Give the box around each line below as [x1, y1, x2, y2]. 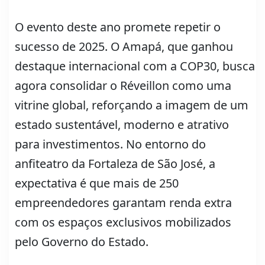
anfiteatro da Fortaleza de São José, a [15, 156, 215, 172]
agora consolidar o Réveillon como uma [15, 77, 231, 94]
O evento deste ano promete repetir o [15, 19, 221, 35]
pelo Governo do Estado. [15, 234, 148, 250]
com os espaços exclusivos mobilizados [15, 214, 231, 231]
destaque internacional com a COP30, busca [15, 58, 255, 75]
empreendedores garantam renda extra [15, 195, 232, 211]
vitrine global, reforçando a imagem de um [15, 97, 248, 114]
